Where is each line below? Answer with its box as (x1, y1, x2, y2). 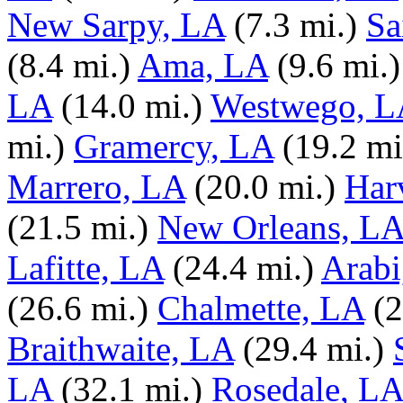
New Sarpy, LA (7, 5, 225, 44)
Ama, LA (138, 46, 268, 85)
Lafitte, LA (7, 248, 164, 287)
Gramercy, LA (74, 127, 273, 166)
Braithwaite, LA (7, 329, 234, 368)
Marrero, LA (7, 167, 185, 206)
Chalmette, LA (157, 289, 364, 327)
